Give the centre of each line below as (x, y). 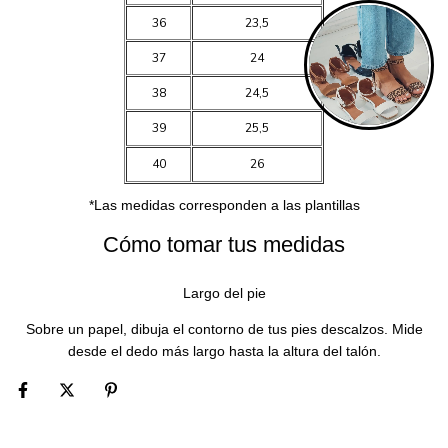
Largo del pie (224, 293)
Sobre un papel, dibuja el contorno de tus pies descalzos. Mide (224, 329)
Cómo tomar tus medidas (224, 244)
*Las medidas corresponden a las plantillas (224, 205)
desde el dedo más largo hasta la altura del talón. (224, 351)
